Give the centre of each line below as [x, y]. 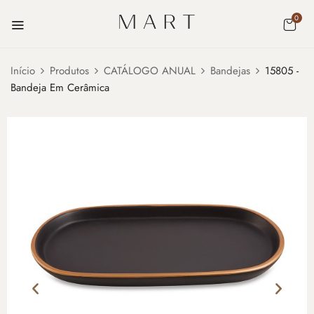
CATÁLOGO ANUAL [150, 70]
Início [23, 70]
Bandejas [230, 70]
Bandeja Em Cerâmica [60, 87]
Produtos [69, 70]
